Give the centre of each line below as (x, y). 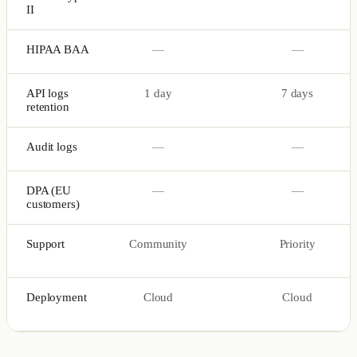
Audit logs (52, 146)
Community (158, 243)
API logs (47, 93)
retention (48, 106)
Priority (297, 243)
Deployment (57, 297)
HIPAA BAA (58, 49)
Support (45, 243)
